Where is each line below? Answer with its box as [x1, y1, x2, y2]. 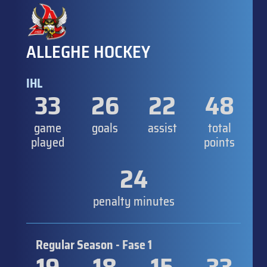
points [204, 132, 235, 152]
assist [147, 118, 177, 138]
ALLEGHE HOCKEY [26, 38, 150, 65]
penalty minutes [92, 191, 175, 211]
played [31, 132, 64, 152]
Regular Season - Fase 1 [36, 235, 152, 254]
